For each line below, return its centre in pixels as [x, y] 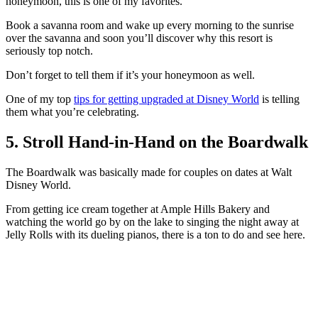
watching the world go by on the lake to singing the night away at [152, 222]
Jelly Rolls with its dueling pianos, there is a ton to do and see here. [155, 235]
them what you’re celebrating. [72, 112]
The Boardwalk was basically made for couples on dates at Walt [149, 172]
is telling [279, 99]
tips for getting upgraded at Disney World [166, 99]
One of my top [40, 99]
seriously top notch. [49, 51]
